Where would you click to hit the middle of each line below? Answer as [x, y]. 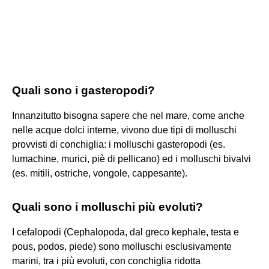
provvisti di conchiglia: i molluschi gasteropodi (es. [119, 144]
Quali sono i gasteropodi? [83, 90]
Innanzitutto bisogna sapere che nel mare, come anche [128, 115]
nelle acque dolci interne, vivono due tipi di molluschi [124, 130]
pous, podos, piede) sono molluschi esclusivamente [122, 246]
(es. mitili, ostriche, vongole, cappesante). [100, 173]
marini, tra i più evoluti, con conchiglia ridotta [106, 261]
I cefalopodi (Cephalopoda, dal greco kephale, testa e [125, 232]
